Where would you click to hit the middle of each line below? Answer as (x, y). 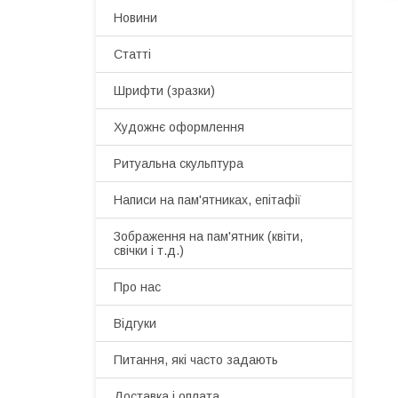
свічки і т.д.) (149, 251)
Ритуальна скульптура (179, 163)
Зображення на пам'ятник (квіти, (208, 236)
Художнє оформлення (179, 127)
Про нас (137, 287)
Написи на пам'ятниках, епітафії (207, 200)
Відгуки (135, 323)
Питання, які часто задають (196, 360)
